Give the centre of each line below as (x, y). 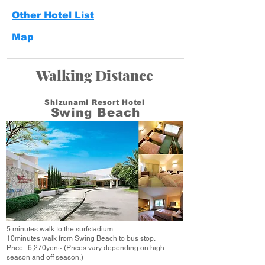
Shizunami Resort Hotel (95, 102)
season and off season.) (45, 257)
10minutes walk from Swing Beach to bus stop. (81, 238)
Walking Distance (95, 75)
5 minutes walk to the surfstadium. (61, 229)
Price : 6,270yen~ (35, 248)
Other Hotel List (53, 15)
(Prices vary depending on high (114, 248)
